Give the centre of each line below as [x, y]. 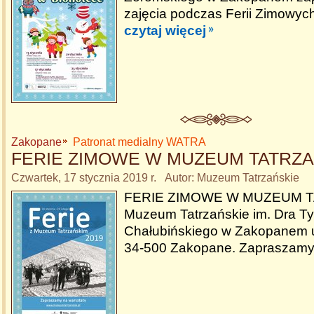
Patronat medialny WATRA [139, 142]
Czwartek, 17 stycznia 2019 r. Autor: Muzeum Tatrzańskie [155, 178]
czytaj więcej [165, 30]
